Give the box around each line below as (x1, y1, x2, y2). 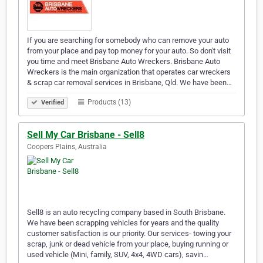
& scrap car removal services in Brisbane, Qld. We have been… (27, 78, 232, 87)
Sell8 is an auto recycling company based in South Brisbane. (27, 208, 225, 217)
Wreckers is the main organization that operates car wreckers (27, 68, 231, 77)
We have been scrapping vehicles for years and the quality (27, 218, 219, 228)
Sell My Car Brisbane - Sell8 (27, 129, 144, 141)
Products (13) (86, 98, 131, 107)
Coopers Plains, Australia (27, 143, 107, 151)
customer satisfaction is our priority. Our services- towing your (27, 229, 231, 238)
